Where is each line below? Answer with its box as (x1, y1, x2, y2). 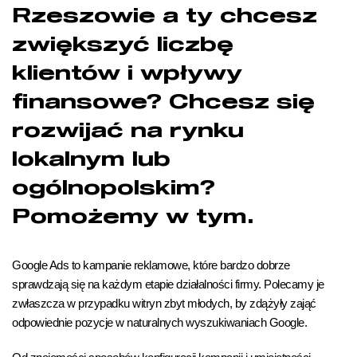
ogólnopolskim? (12, 178, 215, 198)
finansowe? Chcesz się (12, 92, 315, 112)
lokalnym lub (12, 150, 171, 170)
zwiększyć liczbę (12, 35, 233, 55)
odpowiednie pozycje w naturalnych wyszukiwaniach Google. (12, 316, 307, 329)
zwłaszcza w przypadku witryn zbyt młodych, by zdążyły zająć (12, 296, 316, 310)
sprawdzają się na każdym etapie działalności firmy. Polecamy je (12, 277, 324, 291)
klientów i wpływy (12, 64, 242, 84)
